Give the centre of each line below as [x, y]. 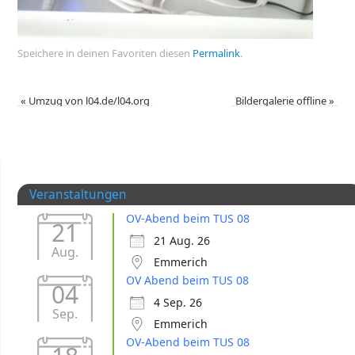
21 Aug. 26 [182, 240]
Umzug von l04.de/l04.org [88, 101]
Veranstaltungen [78, 194]
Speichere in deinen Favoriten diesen [105, 53]
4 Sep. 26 [178, 302]
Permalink [216, 53]
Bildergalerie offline [282, 101]
